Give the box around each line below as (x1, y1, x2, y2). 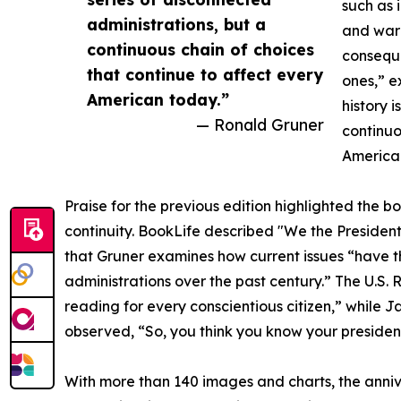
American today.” (87, 90, 229, 110)
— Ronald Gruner (196, 115, 324, 135)
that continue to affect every (87, 64, 323, 85)
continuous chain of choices (87, 39, 314, 60)
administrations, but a (87, 14, 266, 35)
